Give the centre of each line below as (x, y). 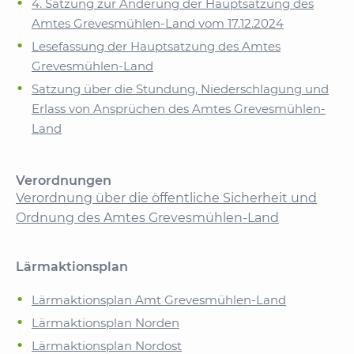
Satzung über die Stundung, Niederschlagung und (180, 89)
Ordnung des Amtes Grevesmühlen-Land (147, 218)
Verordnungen (64, 181)
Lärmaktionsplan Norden (105, 323)
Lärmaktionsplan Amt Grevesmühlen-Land (159, 300)
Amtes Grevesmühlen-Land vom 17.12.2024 (158, 23)
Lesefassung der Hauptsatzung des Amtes (156, 46)
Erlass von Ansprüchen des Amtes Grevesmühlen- (179, 109)
